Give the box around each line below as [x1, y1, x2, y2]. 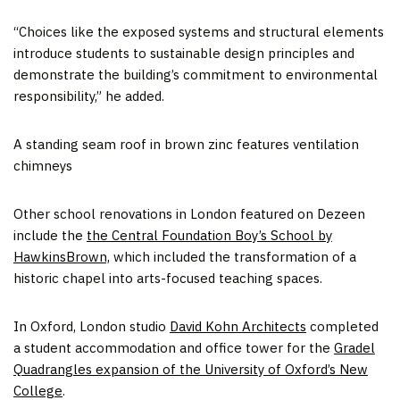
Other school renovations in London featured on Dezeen [13, 205, 365, 222]
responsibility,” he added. [13, 87, 164, 104]
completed [306, 318, 379, 335]
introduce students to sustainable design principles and [13, 45, 354, 62]
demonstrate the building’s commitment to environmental [13, 66, 378, 83]
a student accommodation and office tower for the [13, 339, 334, 356]
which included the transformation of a [110, 248, 356, 265]
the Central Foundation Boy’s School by [87, 227, 332, 244]
